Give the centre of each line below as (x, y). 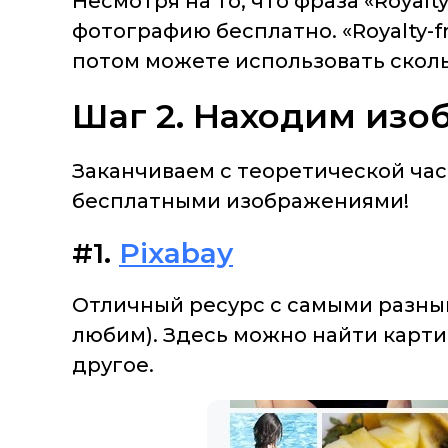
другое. (113, 365)
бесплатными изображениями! (240, 201)
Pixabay (176, 253)
